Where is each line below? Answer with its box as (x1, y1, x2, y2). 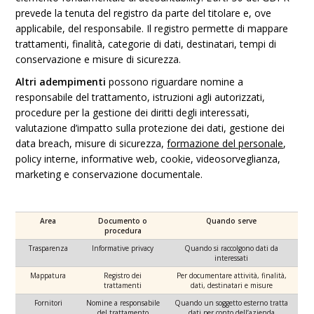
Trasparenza (28, 243, 68, 253)
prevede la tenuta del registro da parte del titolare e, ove (15, 6, 272, 20)
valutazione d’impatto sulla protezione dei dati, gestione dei (15, 121, 285, 135)
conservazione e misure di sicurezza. (15, 53, 182, 66)
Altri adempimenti (15, 75, 107, 88)
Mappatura (30, 271, 67, 280)
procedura (104, 226, 142, 235)
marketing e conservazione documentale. (15, 168, 203, 181)
